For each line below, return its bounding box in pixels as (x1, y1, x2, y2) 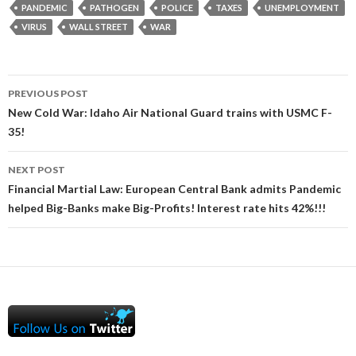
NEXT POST (8, 164, 65, 176)
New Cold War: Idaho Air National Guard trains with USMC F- (8, 106, 332, 119)
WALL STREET (69, 21, 128, 32)
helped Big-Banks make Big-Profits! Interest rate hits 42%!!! (8, 201, 326, 215)
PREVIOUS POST (8, 87, 88, 99)
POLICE (161, 2, 193, 13)
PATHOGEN (90, 2, 139, 13)
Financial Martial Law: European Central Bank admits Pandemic (8, 182, 341, 195)
